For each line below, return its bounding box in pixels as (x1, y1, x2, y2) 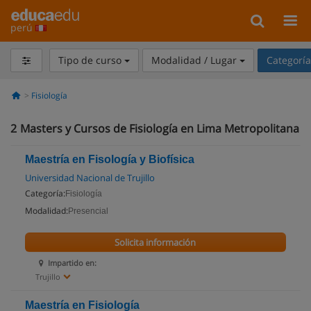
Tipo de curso (58, 53, 124, 67)
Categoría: (25, 187, 65, 199)
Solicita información (115, 236, 196, 249)
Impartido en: (48, 258, 97, 268)
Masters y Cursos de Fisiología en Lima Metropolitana (20, 121, 299, 136)
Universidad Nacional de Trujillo (25, 171, 155, 184)
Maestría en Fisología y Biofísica (25, 153, 194, 165)
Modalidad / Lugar (151, 53, 239, 67)
